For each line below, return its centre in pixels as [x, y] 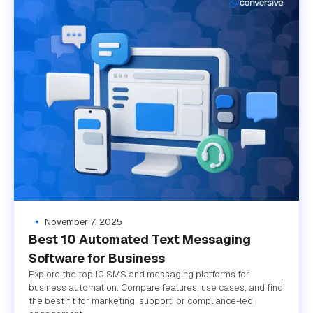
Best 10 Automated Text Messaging [139, 239]
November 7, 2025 [83, 221]
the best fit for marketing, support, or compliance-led [140, 300]
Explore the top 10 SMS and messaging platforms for [139, 274]
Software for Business [96, 258]
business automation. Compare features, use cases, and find [155, 287]
